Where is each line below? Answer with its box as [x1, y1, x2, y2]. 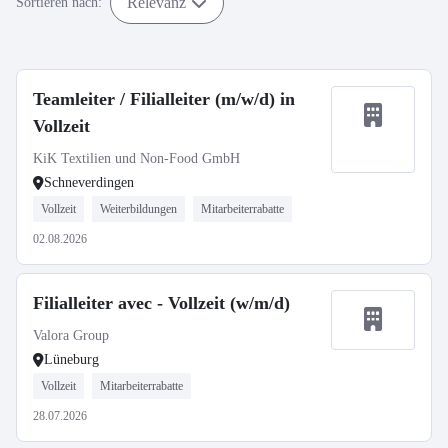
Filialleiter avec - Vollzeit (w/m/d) [33, 293, 290, 313]
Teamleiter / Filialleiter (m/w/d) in [33, 89, 295, 109]
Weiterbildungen [100, 202, 177, 216]
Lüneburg [44, 352, 99, 367]
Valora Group [33, 328, 109, 343]
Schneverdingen [44, 175, 134, 190]
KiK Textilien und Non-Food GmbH [33, 151, 240, 166]
